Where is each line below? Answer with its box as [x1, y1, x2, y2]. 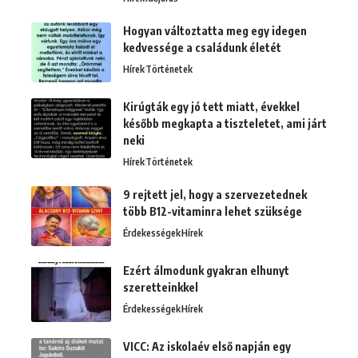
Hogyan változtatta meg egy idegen [123, 24, 307, 38]
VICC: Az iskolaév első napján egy [123, 340, 291, 354]
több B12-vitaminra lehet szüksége [123, 205, 302, 219]
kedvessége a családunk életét [123, 41, 281, 55]
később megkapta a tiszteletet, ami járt [123, 117, 327, 131]
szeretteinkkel [123, 280, 198, 295]
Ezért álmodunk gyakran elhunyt [123, 264, 289, 278]
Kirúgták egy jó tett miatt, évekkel [123, 100, 300, 114]
